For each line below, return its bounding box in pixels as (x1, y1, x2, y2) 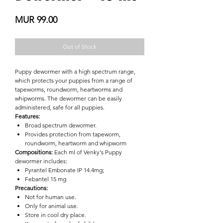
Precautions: (15, 184, 49, 192)
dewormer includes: (15, 157, 67, 165)
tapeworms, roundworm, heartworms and (15, 85, 122, 93)
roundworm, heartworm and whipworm (25, 139, 126, 147)
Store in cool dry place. (25, 211, 86, 219)
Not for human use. (25, 193, 76, 201)
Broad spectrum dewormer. (25, 121, 97, 129)
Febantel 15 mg (25, 175, 66, 183)
